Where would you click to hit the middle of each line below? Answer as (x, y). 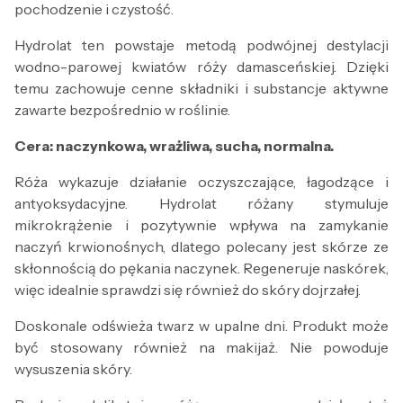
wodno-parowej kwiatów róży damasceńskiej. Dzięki (201, 67)
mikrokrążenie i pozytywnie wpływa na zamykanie (201, 225)
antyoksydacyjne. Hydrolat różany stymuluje (201, 204)
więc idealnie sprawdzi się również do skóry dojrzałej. (188, 290)
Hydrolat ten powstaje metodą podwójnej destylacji (201, 45)
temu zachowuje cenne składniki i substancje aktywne (201, 89)
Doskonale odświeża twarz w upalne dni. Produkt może (201, 326)
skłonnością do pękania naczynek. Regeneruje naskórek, (201, 269)
